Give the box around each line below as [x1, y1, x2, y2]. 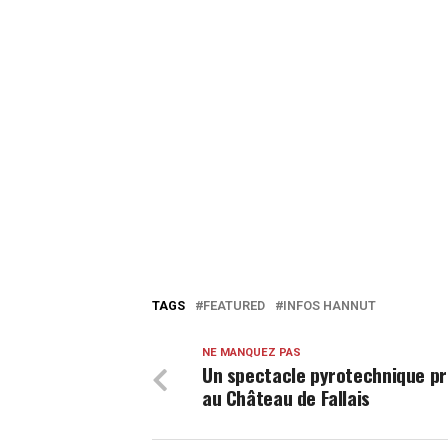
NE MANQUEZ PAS [202, 345, 301, 359]
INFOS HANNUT [283, 297, 376, 313]
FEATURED [203, 297, 265, 313]
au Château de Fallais [202, 382, 370, 412]
